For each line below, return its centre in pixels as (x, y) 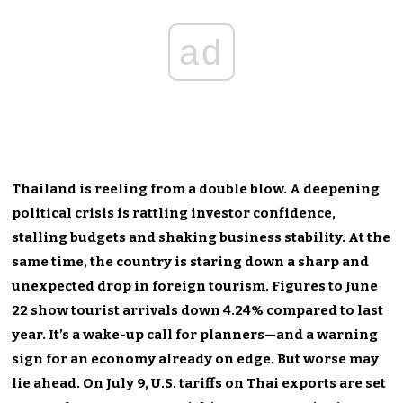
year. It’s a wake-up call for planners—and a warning (195, 334)
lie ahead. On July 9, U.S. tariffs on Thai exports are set (199, 383)
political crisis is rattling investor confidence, (174, 213)
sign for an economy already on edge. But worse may (196, 358)
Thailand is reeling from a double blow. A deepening (196, 188)
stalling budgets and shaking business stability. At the (201, 237)
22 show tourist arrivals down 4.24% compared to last (198, 310)
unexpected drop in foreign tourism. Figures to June (195, 286)
